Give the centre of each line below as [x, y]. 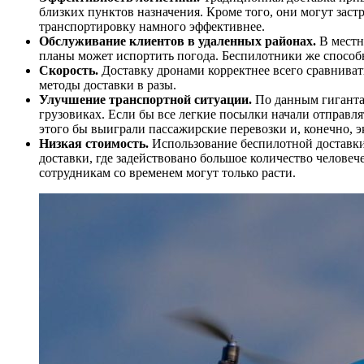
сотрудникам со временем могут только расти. [167, 173]
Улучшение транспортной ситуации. [145, 100]
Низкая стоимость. [94, 144]
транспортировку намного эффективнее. [152, 27]
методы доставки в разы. [108, 85]
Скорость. [70, 71]
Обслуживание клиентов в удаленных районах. [178, 41]
